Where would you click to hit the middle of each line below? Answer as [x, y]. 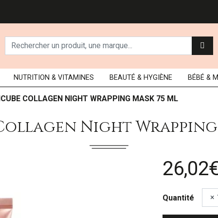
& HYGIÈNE [154, 77]
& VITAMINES [73, 77]
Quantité [178, 198]
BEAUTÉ [122, 77]
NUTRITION [32, 77]
